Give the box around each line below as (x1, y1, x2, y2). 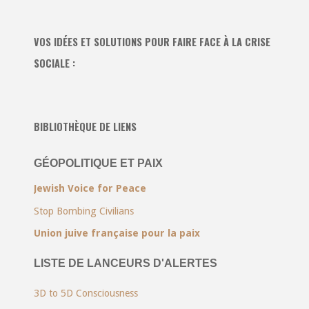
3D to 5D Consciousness (33, 288, 138, 299)
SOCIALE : (33, 56, 75, 71)
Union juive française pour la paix (33, 227, 200, 239)
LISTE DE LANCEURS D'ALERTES (33, 257, 217, 269)
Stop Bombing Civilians (33, 205, 134, 217)
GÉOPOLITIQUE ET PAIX (33, 157, 163, 170)
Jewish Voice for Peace (33, 183, 146, 195)
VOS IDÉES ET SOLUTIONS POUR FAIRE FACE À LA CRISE (33, 34, 270, 50)
